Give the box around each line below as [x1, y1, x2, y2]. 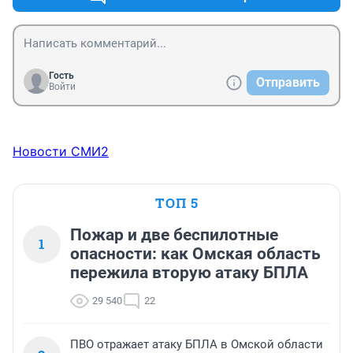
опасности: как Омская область [70, 244, 321, 264]
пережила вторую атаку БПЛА [70, 263, 308, 283]
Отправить [256, 75, 320, 91]
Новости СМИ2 [13, 143, 109, 160]
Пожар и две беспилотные [70, 225, 278, 245]
